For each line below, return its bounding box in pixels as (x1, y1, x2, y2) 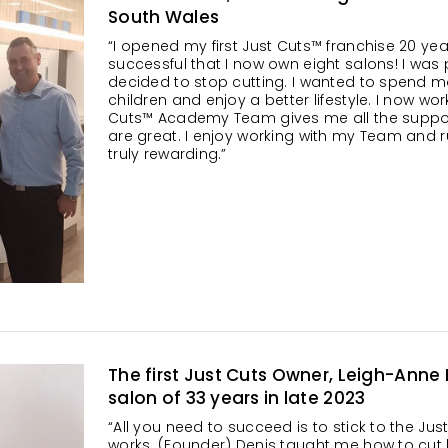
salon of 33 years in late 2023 (108, 386, 366, 410)
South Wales (108, 5, 220, 29)
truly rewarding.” (108, 144, 227, 164)
